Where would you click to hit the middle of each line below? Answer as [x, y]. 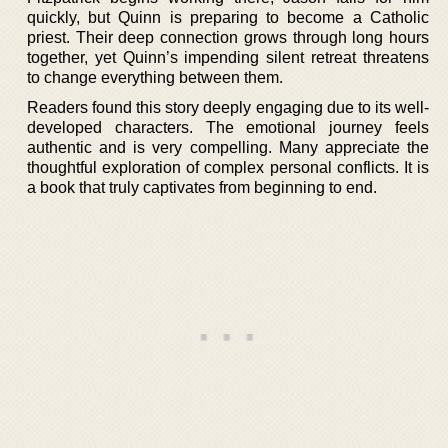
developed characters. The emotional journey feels [228, 127]
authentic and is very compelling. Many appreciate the [228, 147]
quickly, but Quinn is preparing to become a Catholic [228, 17]
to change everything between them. [155, 77]
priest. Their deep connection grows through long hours [228, 37]
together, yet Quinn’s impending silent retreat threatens [228, 57]
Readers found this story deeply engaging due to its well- [228, 107]
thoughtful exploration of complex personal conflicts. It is [228, 167]
